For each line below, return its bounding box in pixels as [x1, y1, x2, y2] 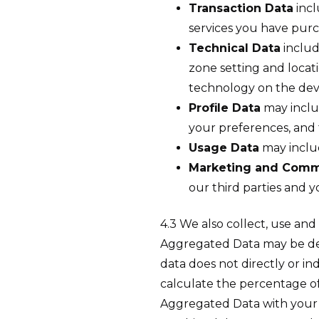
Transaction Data [189, 1, 293, 16]
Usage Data [189, 141, 259, 155]
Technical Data [189, 41, 281, 56]
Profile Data [189, 101, 261, 115]
